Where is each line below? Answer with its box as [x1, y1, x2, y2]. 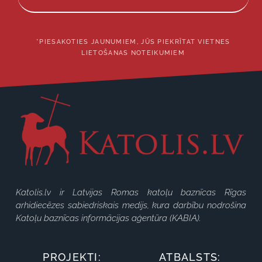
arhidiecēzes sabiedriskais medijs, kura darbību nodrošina [16, 199, 246, 211]
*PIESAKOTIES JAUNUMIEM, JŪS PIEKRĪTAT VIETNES [36, 38, 230, 46]
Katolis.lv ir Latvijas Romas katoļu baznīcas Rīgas [16, 187, 246, 198]
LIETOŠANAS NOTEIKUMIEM [81, 49, 185, 57]
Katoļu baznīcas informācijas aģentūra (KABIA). [16, 212, 202, 223]
